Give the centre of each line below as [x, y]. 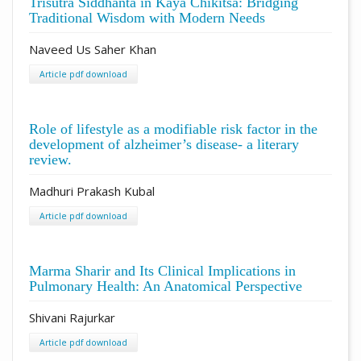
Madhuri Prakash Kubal [92, 191]
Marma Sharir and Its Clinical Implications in [162, 270]
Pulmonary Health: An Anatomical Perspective [166, 286]
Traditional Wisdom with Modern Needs [147, 17]
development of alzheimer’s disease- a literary [164, 144]
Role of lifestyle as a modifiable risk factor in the [173, 129]
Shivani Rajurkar [72, 317]
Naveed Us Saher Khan [93, 49]
